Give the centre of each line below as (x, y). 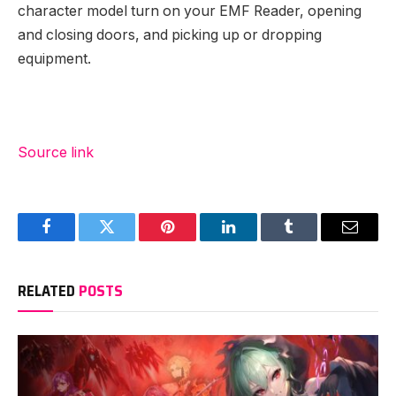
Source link (56, 152)
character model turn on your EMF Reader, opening (190, 11)
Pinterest (194, 240)
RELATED (48, 290)
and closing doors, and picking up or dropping (170, 35)
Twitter (129, 240)
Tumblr (311, 240)
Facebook (76, 240)
